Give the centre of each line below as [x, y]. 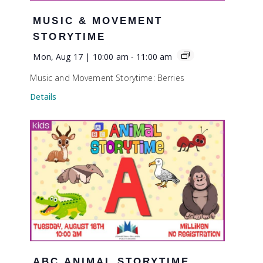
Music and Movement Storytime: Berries [107, 77]
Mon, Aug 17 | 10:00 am [81, 56]
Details [43, 97]
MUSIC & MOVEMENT [98, 21]
